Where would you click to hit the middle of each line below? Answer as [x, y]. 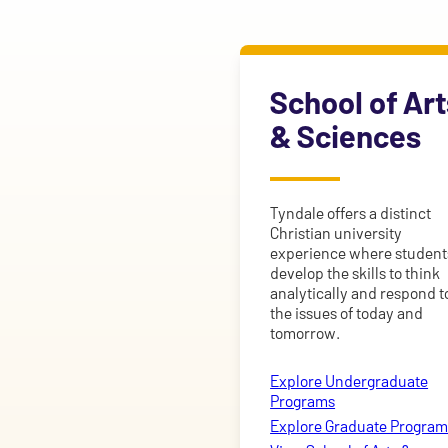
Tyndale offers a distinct [351, 213]
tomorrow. [305, 333]
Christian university [336, 233]
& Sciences [346, 136]
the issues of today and [347, 313]
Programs [303, 400]
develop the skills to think [355, 273]
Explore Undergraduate [349, 380]
